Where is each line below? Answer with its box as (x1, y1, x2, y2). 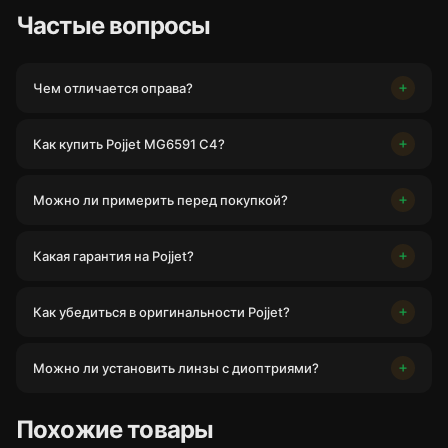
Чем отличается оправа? (33, 80, 193, 96)
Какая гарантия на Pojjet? (33, 248, 194, 264)
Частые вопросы (16, 11, 211, 40)
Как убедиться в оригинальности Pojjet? (33, 304, 290, 320)
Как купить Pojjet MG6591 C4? (33, 136, 225, 152)
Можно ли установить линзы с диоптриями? (33, 360, 319, 376)
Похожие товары (16, 415, 214, 444)
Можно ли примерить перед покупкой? (33, 192, 288, 208)
